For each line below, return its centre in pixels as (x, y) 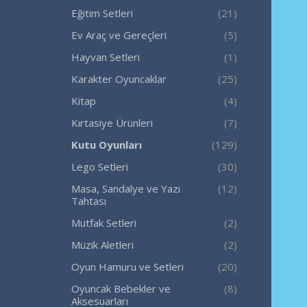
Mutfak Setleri (103, 222)
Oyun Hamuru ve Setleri (127, 266)
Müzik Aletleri (102, 244)
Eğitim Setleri (102, 13)
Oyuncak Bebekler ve (121, 288)
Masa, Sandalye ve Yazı (125, 188)
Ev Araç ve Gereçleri (119, 35)
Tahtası (88, 200)
